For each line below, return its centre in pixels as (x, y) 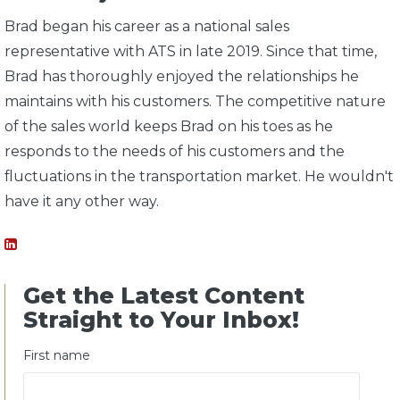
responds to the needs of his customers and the (175, 151)
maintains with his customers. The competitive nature (195, 101)
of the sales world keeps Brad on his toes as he (169, 126)
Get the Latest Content (164, 295)
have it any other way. (82, 201)
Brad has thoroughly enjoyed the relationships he (182, 76)
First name (57, 355)
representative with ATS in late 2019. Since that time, (191, 51)
